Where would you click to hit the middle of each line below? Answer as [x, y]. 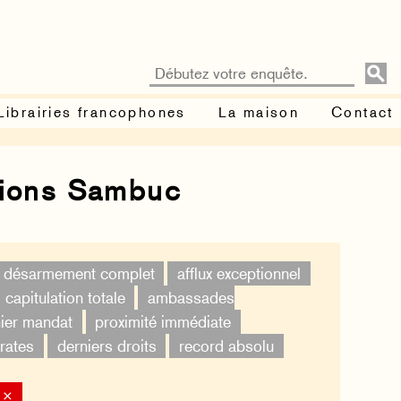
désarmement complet [79, 274]
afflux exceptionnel [239, 274]
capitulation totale [65, 298]
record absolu [226, 346]
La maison [259, 112]
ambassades [191, 298]
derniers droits [107, 346]
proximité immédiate [163, 322]
